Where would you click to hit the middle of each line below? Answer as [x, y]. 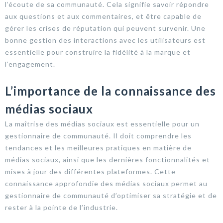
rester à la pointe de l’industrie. [61, 207]
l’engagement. [30, 64]
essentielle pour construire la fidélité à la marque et [98, 52]
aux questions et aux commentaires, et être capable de [103, 16]
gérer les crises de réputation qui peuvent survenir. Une [105, 28]
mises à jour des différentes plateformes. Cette [90, 171]
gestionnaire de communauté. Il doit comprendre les [98, 135]
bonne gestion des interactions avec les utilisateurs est [105, 40]
